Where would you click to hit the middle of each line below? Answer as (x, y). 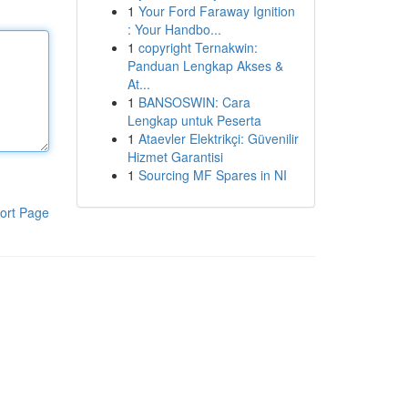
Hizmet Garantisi (175, 157)
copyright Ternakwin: (198, 47)
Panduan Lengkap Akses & (205, 66)
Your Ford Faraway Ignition (216, 11)
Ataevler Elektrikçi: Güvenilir (218, 138)
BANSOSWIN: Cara (194, 102)
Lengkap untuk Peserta (194, 120)
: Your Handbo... (174, 29)
